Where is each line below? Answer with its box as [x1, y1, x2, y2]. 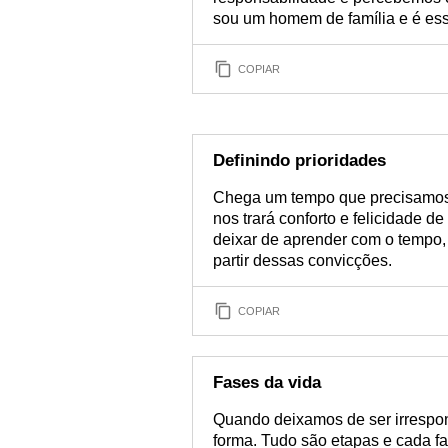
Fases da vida [213, 373, 321, 392]
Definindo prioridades [213, 151, 386, 170]
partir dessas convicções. [213, 252, 392, 269]
